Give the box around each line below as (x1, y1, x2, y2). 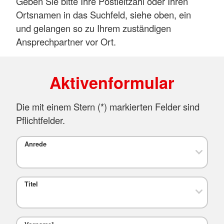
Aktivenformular (49, 70, 174, 94)
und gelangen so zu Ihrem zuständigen (16, 21, 171, 34)
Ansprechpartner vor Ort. (16, 34, 116, 48)
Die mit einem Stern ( (16, 99, 100, 113)
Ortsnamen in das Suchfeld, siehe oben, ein (16, 7, 191, 21)
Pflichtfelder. (16, 113, 65, 126)
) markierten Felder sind (104, 99, 199, 113)
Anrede (24, 139, 46, 148)
